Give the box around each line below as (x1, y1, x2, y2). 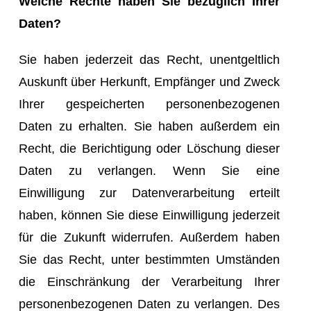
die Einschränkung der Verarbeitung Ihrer (19, 274, 280, 289)
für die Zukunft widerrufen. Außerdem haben (19, 230, 280, 244)
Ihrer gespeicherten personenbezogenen (19, 96, 280, 111)
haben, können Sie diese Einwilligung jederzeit (19, 208, 280, 222)
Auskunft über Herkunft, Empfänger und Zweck (19, 74, 280, 89)
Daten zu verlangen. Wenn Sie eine (19, 163, 280, 178)
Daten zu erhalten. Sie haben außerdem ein (19, 119, 280, 133)
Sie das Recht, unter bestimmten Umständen (19, 252, 280, 267)
